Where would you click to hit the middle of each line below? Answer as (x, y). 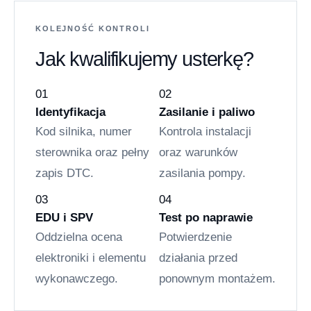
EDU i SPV (64, 218)
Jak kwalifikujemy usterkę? (144, 59)
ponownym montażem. (217, 279)
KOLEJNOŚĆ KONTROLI (93, 29)
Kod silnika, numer (84, 132)
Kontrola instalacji (205, 132)
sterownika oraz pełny (92, 153)
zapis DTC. (65, 174)
